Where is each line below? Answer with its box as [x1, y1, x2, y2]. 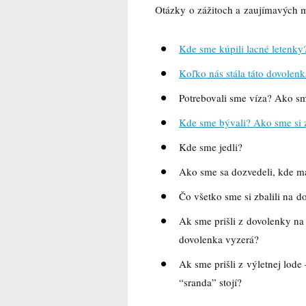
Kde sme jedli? [179, 139, 242, 154]
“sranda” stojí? [179, 275, 242, 289]
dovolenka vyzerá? [179, 232, 259, 246]
